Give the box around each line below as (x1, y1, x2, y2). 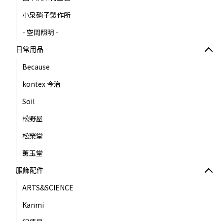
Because (22, 62, 50, 72)
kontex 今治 (22, 79, 61, 89)
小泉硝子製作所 (22, 10, 71, 20)
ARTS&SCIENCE (22, 183, 74, 192)
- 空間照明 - (22, 27, 59, 37)
